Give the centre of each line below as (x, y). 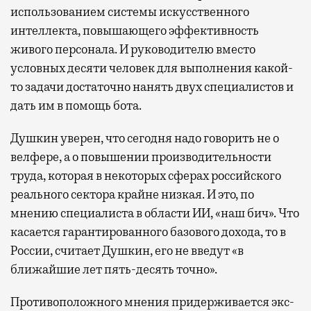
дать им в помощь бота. (76, 105)
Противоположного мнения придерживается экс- (152, 302)
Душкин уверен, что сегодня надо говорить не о (145, 138)
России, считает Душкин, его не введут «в (127, 250)
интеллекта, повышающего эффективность (135, 30)
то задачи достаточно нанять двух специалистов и (152, 86)
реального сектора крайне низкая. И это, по (132, 194)
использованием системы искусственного (130, 11)
